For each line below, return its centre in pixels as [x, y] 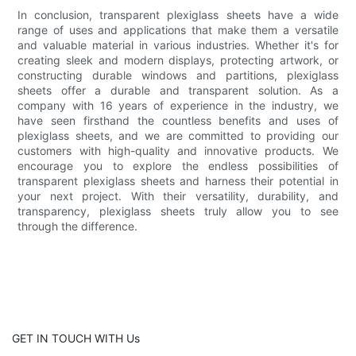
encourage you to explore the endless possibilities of [178, 165]
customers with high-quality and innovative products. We [178, 150]
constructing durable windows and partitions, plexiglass [178, 75]
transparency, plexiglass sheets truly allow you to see [178, 211]
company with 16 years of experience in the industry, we [178, 105]
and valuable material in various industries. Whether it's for [178, 44]
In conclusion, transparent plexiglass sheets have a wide [178, 14]
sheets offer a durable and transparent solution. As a [178, 90]
